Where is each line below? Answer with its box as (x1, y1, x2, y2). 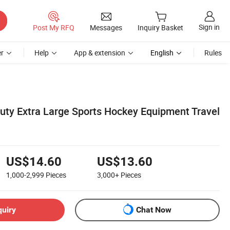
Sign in (199, 22, 220, 32)
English (150, 48, 174, 57)
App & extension (74, 48, 125, 57)
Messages (90, 22, 122, 32)
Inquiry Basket (138, 23, 183, 33)
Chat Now (136, 205, 171, 215)
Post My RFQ (33, 22, 74, 32)
